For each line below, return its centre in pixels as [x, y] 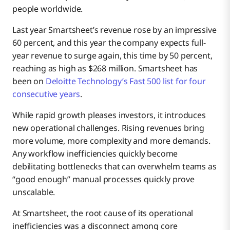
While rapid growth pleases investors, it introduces [109, 115]
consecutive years [46, 94]
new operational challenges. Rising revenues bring [109, 128]
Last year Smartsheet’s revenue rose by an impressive [114, 30]
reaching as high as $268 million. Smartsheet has [105, 69]
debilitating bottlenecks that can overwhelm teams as [114, 167]
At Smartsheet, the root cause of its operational [103, 213]
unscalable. [34, 192]
